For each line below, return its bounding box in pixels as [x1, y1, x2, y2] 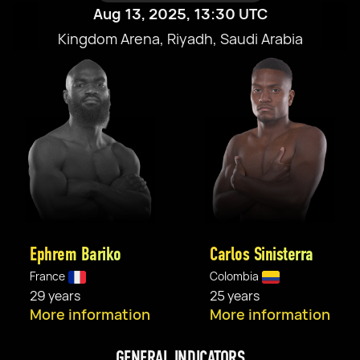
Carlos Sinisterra [210, 243, 313, 266]
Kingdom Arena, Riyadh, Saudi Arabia [57, 29, 303, 48]
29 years [30, 287, 80, 305]
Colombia [210, 268, 259, 284]
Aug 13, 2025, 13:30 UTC [92, 4, 268, 23]
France [30, 268, 65, 284]
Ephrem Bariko [30, 243, 121, 266]
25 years [210, 287, 260, 305]
